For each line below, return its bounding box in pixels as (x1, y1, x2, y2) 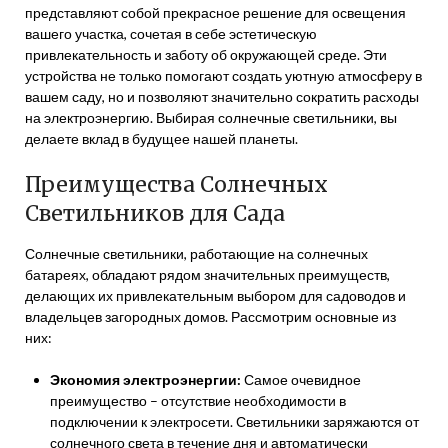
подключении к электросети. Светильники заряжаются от (50, 413, 419, 430)
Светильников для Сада (25, 200, 285, 227)
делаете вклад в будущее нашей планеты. (25, 130, 298, 147)
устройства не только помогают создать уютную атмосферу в (25, 67, 422, 84)
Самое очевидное (241, 371, 361, 388)
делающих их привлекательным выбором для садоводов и (25, 287, 406, 304)
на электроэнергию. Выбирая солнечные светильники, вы (25, 109, 397, 126)
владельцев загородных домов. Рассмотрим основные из (25, 308, 396, 325)
